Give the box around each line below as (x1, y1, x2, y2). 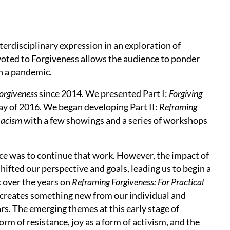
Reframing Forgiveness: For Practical (72, 176, 204, 188)
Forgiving (169, 88, 202, 100)
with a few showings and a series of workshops (22, 114, 207, 126)
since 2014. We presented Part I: (37, 88, 169, 100)
